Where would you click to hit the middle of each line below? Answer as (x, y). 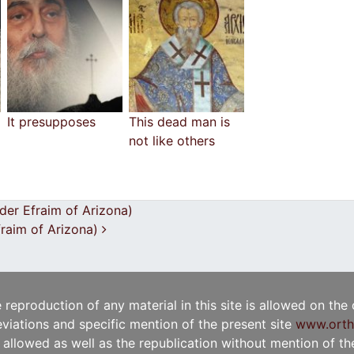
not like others (172, 140)
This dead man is (179, 121)
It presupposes (51, 121)
